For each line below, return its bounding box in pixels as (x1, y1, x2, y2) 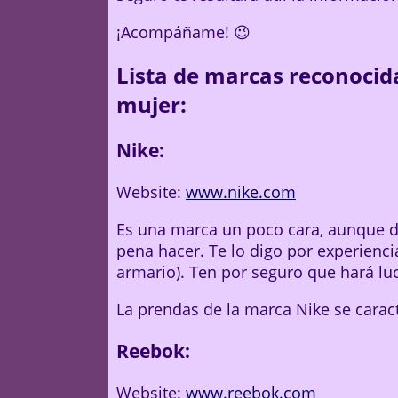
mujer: (116, 90, 187, 120)
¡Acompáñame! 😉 (116, 21, 251, 44)
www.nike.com (186, 181, 296, 203)
